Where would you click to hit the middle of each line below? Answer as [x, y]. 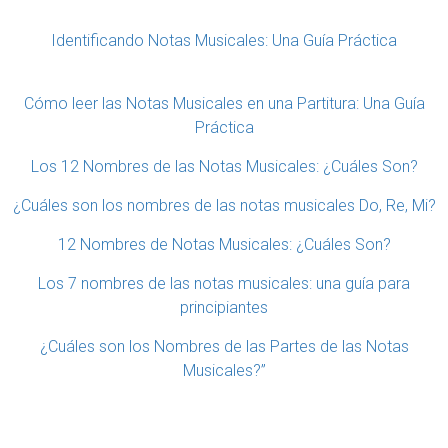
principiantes [224, 308]
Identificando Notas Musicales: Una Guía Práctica [224, 41]
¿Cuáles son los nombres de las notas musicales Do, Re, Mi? [224, 206]
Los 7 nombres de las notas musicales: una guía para [224, 284]
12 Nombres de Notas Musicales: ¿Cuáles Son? [224, 245]
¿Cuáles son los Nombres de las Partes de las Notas [224, 347]
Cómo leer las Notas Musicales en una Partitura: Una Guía [224, 104]
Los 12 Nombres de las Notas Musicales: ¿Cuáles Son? [224, 167]
